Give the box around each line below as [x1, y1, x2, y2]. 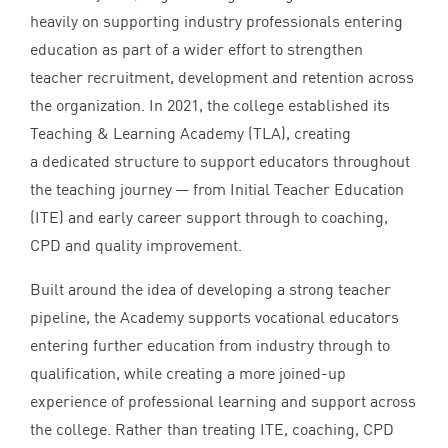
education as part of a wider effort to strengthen [30, 38, 363, 59]
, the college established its [199, 94, 390, 115]
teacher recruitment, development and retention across [30, 66, 414, 87]
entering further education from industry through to [30, 334, 390, 355]
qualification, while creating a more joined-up [30, 362, 346, 383]
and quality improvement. [61, 234, 242, 255]
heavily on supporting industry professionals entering [30, 10, 403, 31]
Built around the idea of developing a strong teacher [30, 278, 391, 299]
